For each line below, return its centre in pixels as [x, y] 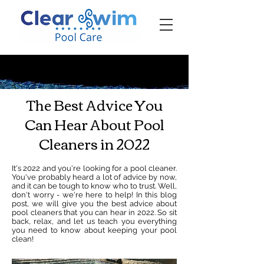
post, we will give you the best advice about [94, 204]
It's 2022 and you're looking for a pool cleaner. [94, 168]
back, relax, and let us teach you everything [94, 221]
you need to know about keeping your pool [94, 230]
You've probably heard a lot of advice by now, [94, 177]
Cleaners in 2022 [94, 143]
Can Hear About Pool [94, 124]
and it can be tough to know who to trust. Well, [94, 186]
